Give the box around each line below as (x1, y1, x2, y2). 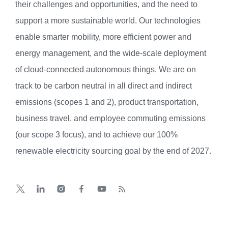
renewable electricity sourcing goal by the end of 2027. (15, 146, 211, 155)
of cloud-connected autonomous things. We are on (15, 65, 196, 74)
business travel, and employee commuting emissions (15, 113, 206, 123)
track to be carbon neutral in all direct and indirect (15, 81, 192, 90)
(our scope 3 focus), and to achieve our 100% (15, 130, 178, 139)
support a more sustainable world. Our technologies (15, 16, 201, 25)
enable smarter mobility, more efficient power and (15, 32, 191, 41)
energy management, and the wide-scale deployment (15, 48, 206, 58)
